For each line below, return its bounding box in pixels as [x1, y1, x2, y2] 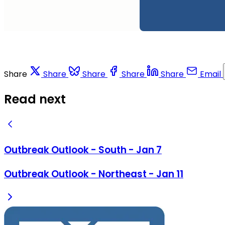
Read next [4, 90, 66, 107]
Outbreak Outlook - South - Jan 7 [4, 143, 162, 157]
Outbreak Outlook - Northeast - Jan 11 [4, 167, 183, 181]
